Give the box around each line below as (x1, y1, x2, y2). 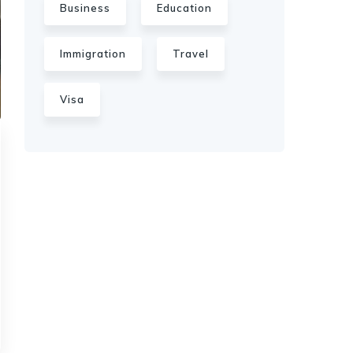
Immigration (60, 47, 126, 60)
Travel (173, 47, 209, 60)
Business (60, 2, 110, 14)
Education (157, 2, 212, 14)
